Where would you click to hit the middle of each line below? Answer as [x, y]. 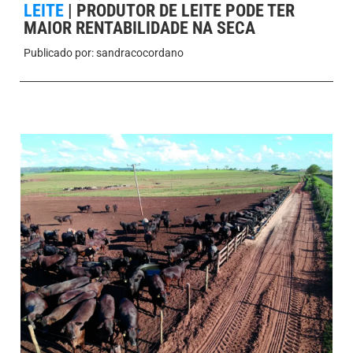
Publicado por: [59, 52]
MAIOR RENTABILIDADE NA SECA [139, 28]
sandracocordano [139, 52]
